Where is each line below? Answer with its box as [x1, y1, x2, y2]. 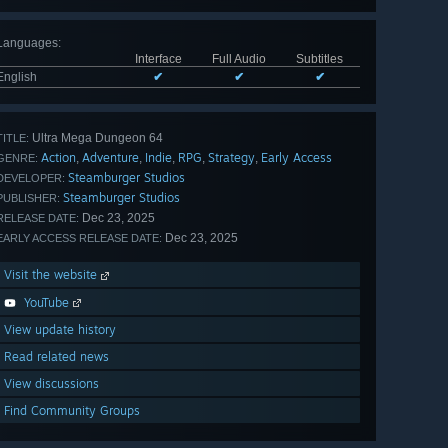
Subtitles [296, 52, 343, 67]
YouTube [24, 295, 69, 311]
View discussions [4, 376, 99, 392]
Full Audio [211, 52, 266, 67]
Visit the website [4, 267, 101, 283]
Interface [134, 52, 182, 67]
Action [41, 150, 76, 166]
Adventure [82, 150, 139, 166]
